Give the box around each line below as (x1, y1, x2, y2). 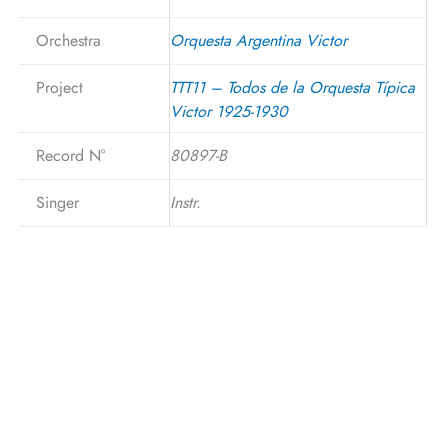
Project (35, 76, 83, 100)
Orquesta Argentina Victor (169, 29, 347, 53)
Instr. (169, 191, 201, 215)
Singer (35, 191, 79, 215)
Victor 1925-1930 (169, 100, 288, 124)
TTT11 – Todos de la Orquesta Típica (169, 76, 415, 100)
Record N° (35, 144, 105, 168)
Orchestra (35, 29, 101, 53)
